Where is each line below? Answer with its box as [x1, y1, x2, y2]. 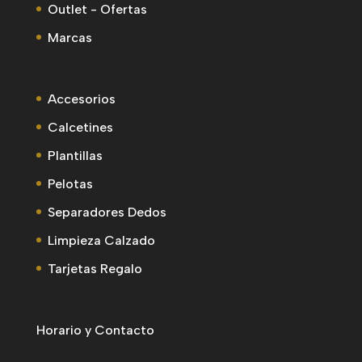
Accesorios [47, 90, 116, 107]
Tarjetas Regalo [47, 260, 142, 276]
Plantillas [47, 147, 103, 163]
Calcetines [47, 119, 113, 135]
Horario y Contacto [36, 322, 154, 339]
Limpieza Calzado [47, 232, 155, 248]
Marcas [47, 29, 92, 45]
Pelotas [47, 175, 93, 192]
